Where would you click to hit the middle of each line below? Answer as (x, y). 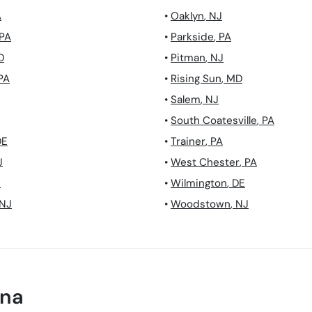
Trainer (188, 142)
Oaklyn (187, 16)
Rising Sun (196, 79)
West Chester (205, 163)
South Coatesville (214, 121)
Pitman (188, 58)
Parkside (192, 37)
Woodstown (201, 204)
